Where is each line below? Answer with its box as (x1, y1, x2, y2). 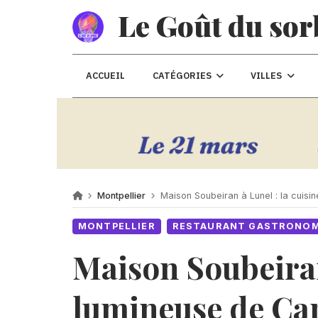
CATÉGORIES (152, 70, 212, 82)
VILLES (251, 70, 283, 82)
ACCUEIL (86, 70, 126, 82)
